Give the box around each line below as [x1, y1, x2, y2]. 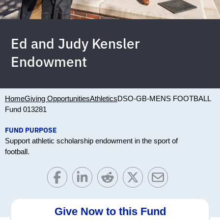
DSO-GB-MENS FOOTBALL [117, 94, 211, 103]
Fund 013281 [5, 105, 47, 114]
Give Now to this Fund [54, 205, 166, 218]
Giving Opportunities [25, 94, 90, 103]
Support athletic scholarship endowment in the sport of [5, 137, 178, 145]
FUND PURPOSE [5, 126, 57, 135]
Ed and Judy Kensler [11, 34, 140, 53]
